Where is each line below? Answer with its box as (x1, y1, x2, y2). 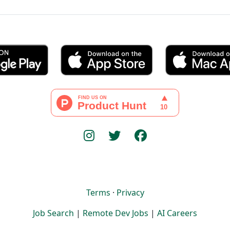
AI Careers (157, 207, 197, 219)
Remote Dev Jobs (83, 207, 148, 219)
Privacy (116, 187, 144, 198)
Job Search (33, 207, 74, 219)
